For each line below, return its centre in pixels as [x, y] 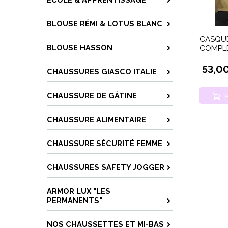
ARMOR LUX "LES [79, 191]
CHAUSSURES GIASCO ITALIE [102, 72]
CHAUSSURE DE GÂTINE [92, 95]
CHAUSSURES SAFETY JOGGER [106, 167]
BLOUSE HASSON [80, 48]
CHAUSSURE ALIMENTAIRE [96, 119]
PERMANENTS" [75, 200]
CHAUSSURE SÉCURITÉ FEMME [105, 143]
